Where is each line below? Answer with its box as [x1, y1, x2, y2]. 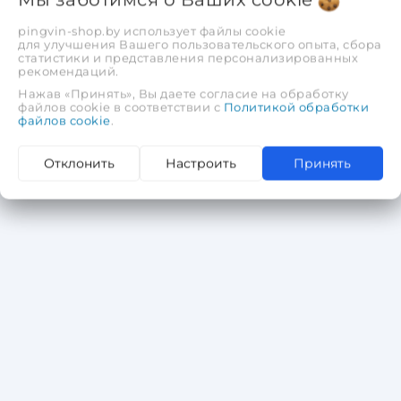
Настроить [166, 155, 237, 172]
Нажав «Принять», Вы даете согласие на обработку [18, 86, 349, 101]
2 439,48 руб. [27, 7, 122, 25]
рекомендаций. [18, 64, 119, 79]
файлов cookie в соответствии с [18, 99, 224, 115]
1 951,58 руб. [125, 7, 214, 25]
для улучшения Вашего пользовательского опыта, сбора [18, 37, 382, 52]
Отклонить [43, 155, 115, 172]
